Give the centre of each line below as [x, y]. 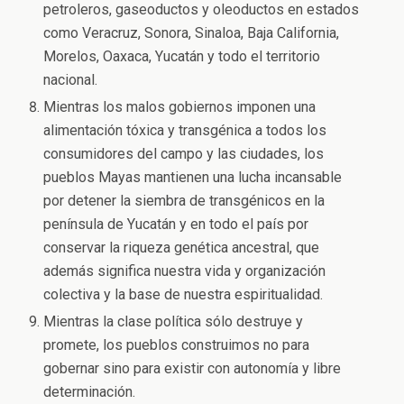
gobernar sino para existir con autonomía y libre [193, 369]
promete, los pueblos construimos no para [177, 345]
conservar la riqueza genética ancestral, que [182, 248]
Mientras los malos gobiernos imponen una [180, 107]
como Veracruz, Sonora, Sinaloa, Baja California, [192, 33]
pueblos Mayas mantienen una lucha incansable [193, 178]
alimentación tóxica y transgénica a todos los [185, 131]
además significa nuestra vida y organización [185, 271]
